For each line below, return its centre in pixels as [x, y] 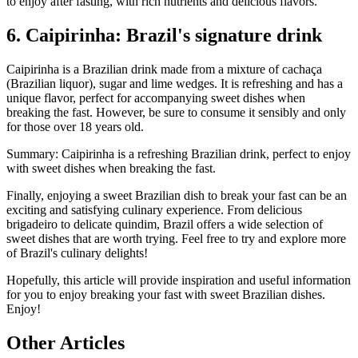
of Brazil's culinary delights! [77, 253]
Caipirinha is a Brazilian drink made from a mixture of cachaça [164, 69]
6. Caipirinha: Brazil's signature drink [164, 35]
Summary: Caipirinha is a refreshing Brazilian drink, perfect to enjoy [179, 153]
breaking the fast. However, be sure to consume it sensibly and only [176, 112]
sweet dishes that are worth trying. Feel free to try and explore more [176, 238]
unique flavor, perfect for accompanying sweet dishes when [156, 97]
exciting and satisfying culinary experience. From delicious [154, 209]
